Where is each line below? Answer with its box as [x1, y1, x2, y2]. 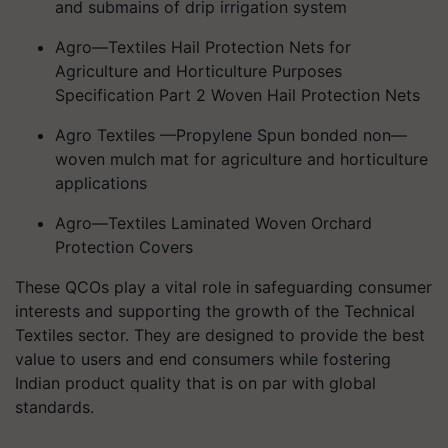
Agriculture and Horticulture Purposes [55, 61, 342, 81]
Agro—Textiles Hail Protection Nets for [55, 37, 351, 57]
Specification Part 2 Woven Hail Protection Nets [55, 85, 420, 105]
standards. [15, 397, 94, 417]
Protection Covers [55, 237, 193, 257]
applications [55, 173, 147, 193]
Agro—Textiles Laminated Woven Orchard [55, 213, 372, 233]
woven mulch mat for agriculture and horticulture [55, 149, 428, 169]
